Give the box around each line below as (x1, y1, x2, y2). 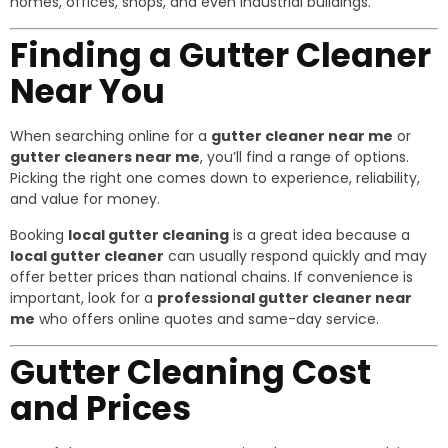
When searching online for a (10, 126, 211, 146)
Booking (10, 225, 68, 245)
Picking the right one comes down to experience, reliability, (10, 168, 420, 188)
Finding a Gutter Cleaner (10, 32, 431, 79)
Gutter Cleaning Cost (10, 349, 371, 396)
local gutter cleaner (10, 246, 164, 266)
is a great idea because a (229, 225, 410, 245)
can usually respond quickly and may (164, 246, 427, 266)
